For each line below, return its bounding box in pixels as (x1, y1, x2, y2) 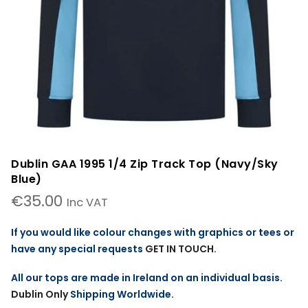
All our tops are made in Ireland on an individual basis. (11, 271, 283, 285)
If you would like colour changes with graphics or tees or (11, 225, 294, 240)
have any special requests (11, 242, 145, 256)
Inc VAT (67, 195, 108, 211)
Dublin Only (11, 287, 68, 302)
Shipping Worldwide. (68, 287, 176, 302)
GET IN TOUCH (145, 242, 214, 256)
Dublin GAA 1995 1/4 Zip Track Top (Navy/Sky (11, 156, 278, 173)
